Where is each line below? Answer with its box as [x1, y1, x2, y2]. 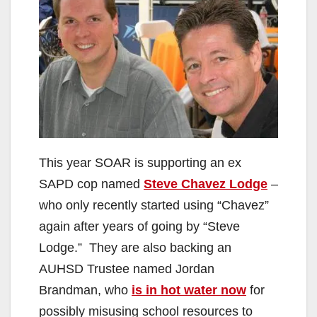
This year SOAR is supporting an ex [39, 156, 241, 171]
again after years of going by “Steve [39, 219, 240, 234]
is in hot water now [132, 283, 246, 298]
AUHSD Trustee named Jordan [39, 262, 214, 277]
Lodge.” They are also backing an [39, 241, 231, 255]
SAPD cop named [39, 177, 144, 192]
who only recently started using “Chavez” [39, 198, 269, 213]
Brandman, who [39, 283, 132, 298]
